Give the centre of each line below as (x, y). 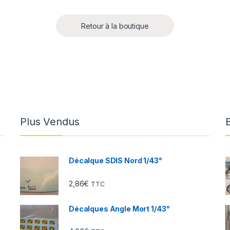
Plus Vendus (50, 122)
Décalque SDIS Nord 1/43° (116, 161)
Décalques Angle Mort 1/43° (119, 209)
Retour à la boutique (115, 26)
